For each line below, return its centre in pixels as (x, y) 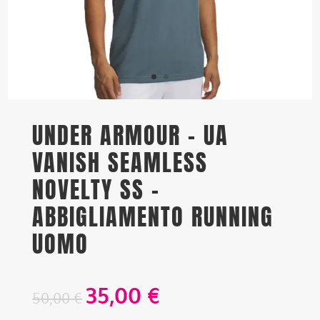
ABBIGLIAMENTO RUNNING (153, 217)
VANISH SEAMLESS (120, 163)
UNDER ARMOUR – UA (131, 136)
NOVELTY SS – (96, 190)
